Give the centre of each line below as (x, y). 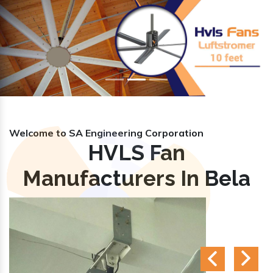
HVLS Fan (136, 152)
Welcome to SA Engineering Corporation (106, 133)
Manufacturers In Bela (136, 178)
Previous (39, 46)
